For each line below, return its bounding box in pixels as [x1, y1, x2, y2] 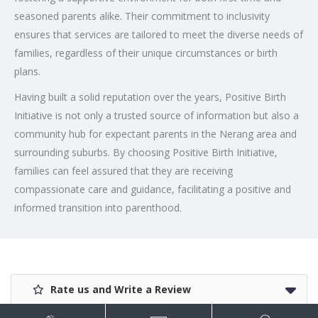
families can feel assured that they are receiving [14, 163, 233, 177]
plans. [14, 64, 40, 78]
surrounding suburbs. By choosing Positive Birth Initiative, [14, 145, 278, 159]
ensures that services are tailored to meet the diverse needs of [14, 27, 303, 41]
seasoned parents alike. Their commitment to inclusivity [14, 9, 270, 23]
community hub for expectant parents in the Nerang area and [14, 126, 297, 141]
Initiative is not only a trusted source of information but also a [14, 108, 299, 122]
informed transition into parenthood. [14, 200, 182, 214]
